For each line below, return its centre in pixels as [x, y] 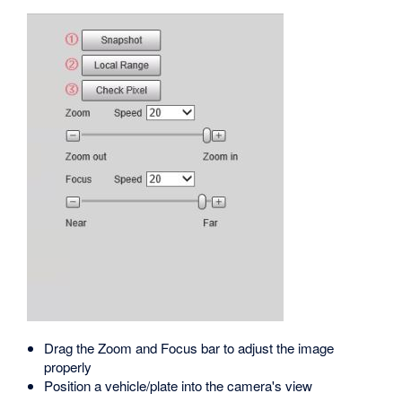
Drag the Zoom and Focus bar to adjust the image [189, 348]
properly [68, 367]
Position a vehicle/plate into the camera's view [179, 386]
